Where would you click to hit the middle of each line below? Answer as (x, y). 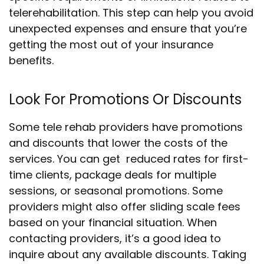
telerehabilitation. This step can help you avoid (131, 13)
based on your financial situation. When (113, 222)
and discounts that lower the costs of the (118, 143)
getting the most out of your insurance (111, 44)
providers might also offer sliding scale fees (125, 207)
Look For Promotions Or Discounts (125, 99)
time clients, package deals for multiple (113, 175)
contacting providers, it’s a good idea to (115, 238)
